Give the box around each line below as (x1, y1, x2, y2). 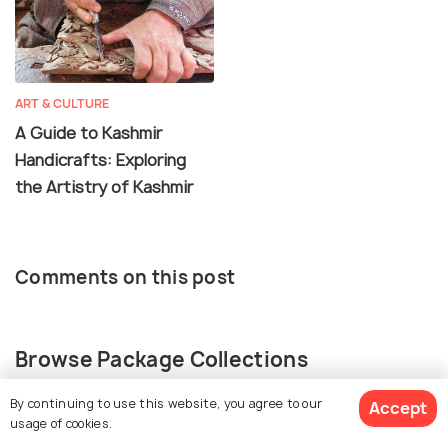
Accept (369, 397, 427, 419)
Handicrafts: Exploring (15, 149, 186, 172)
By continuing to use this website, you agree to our (10, 394, 323, 412)
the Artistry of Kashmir (15, 176, 193, 199)
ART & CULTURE (15, 95, 110, 113)
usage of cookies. (10, 414, 113, 432)
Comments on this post (15, 265, 236, 291)
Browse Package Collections (15, 346, 308, 374)
